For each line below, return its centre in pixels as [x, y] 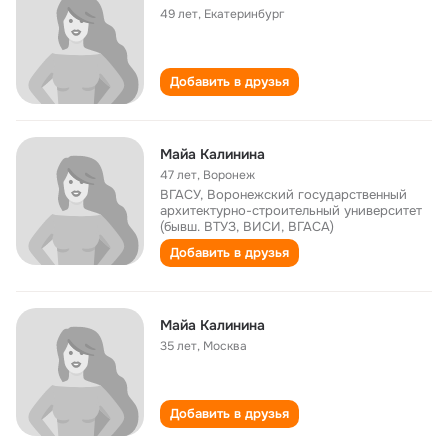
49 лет [179, 14]
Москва [225, 346]
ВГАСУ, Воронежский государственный [283, 194]
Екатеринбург [244, 14]
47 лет [178, 175]
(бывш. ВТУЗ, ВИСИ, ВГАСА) [247, 226]
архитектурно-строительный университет [291, 210]
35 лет [178, 346]
